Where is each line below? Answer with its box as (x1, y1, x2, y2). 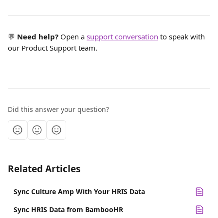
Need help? (17, 32, 58, 41)
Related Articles (8, 163, 80, 175)
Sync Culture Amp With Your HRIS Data (14, 187, 145, 196)
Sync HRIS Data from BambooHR (14, 205, 123, 214)
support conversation (87, 32, 158, 41)
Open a (58, 32, 87, 41)
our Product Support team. (8, 43, 97, 53)
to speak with (158, 32, 207, 41)
